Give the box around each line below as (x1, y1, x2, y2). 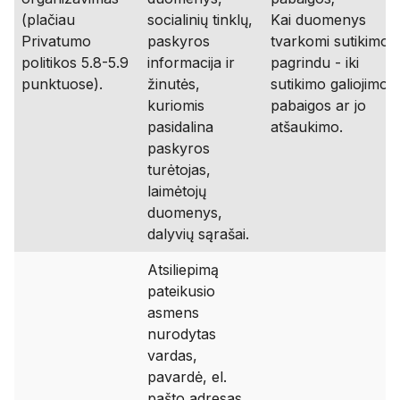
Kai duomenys (271, 11, 366, 29)
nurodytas (147, 325, 216, 343)
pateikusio (147, 282, 215, 300)
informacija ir (147, 54, 235, 71)
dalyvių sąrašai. (147, 225, 249, 243)
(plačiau (21, 11, 75, 29)
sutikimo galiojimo (271, 75, 388, 93)
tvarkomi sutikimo (271, 32, 389, 50)
